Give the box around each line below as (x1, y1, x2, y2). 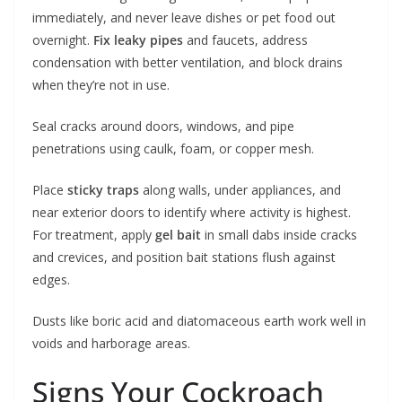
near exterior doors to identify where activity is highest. (32, 204, 351, 222)
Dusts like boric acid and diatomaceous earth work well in (32, 312, 366, 330)
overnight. (32, 31, 93, 49)
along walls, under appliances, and (139, 181, 341, 199)
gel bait (155, 226, 201, 244)
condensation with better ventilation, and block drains (32, 54, 343, 72)
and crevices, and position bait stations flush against (32, 249, 336, 267)
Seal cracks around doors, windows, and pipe (32, 118, 294, 135)
